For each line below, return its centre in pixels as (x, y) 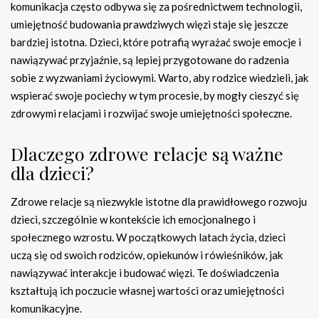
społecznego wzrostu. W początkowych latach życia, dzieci (148, 237)
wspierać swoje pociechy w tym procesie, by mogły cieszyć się (155, 96)
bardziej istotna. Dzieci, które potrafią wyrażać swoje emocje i (156, 42)
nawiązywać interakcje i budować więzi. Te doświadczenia (145, 273)
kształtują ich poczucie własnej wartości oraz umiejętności (147, 291)
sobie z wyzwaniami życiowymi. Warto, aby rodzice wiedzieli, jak (159, 78)
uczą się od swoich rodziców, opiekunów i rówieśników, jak (147, 255)
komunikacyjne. (46, 309)
